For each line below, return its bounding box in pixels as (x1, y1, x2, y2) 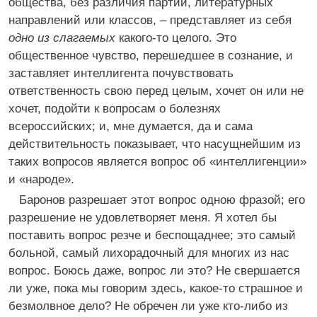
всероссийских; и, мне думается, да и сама (8, 120, 253, 133)
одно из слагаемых (8, 31, 115, 45)
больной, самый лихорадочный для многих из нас (8, 246, 289, 260)
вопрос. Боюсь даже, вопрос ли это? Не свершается (8, 264, 300, 277)
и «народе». (8, 173, 74, 186)
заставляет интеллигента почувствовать (8, 67, 234, 80)
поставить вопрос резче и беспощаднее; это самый (8, 229, 296, 242)
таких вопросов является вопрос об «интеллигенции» (8, 155, 306, 168)
